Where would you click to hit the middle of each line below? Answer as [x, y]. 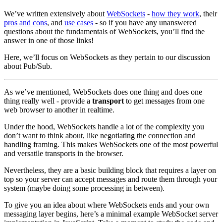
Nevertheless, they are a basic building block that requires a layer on [110, 170]
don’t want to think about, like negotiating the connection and [100, 135]
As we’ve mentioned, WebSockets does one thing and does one [103, 92]
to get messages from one [164, 101]
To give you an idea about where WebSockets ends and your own [107, 205]
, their [208, 13]
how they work [175, 13]
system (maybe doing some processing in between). [84, 188]
